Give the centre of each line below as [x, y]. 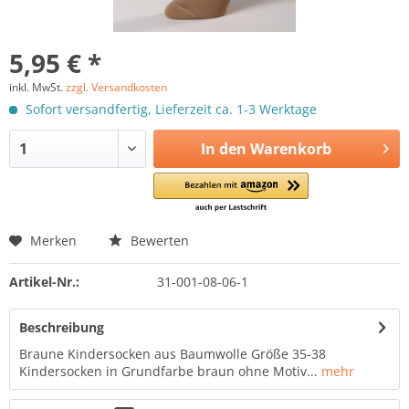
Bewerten [158, 241]
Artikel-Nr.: [44, 282]
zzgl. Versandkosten [116, 87]
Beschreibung [62, 327]
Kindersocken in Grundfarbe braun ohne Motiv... [168, 371]
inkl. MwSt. [37, 87]
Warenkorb [290, 149]
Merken [53, 241]
